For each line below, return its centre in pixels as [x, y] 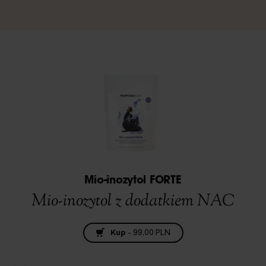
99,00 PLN [151, 232]
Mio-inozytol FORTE [133, 180]
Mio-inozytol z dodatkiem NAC [133, 201]
